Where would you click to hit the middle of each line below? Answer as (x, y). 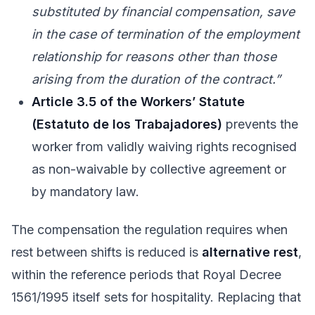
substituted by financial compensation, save (163, 11)
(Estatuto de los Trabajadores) (127, 124)
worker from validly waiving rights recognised (165, 146)
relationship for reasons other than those (154, 56)
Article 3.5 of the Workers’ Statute (139, 101)
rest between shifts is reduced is (107, 252)
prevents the (261, 124)
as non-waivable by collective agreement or (159, 169)
